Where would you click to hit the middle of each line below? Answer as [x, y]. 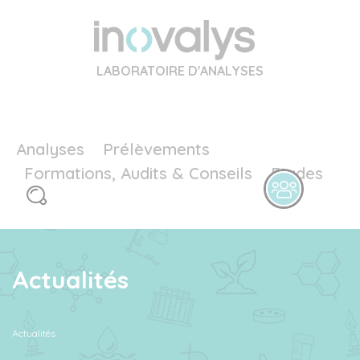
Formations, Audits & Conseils [138, 173]
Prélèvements [156, 149]
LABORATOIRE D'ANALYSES [180, 71]
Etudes [297, 173]
